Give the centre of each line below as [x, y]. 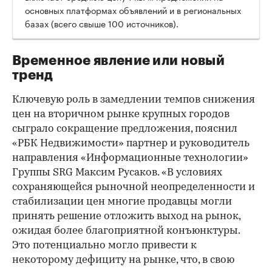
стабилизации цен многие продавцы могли [122, 202]
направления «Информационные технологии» [130, 158]
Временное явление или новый [119, 60]
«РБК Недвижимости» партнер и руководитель [131, 143]
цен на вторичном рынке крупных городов [121, 114]
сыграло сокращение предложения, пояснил [125, 129]
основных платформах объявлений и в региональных [133, 9]
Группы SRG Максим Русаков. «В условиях [117, 172]
